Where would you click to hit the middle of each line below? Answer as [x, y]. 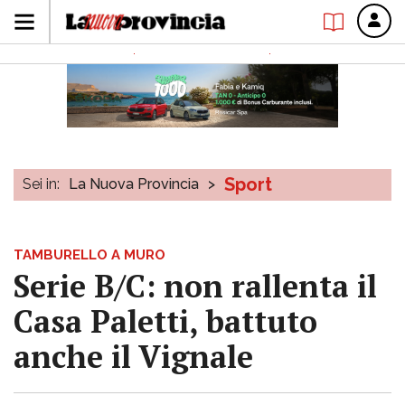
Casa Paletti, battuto [165, 321]
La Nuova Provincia [134, 184]
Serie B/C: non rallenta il [195, 286]
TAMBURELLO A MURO [89, 255]
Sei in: [41, 184]
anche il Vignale [133, 357]
